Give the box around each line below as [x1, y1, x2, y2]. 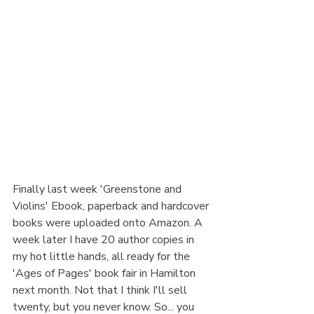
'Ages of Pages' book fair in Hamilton [13, 266, 198, 281]
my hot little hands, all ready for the [13, 249, 193, 264]
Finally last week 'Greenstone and [13, 182, 184, 197]
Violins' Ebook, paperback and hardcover [13, 198, 212, 214]
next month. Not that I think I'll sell [13, 282, 190, 298]
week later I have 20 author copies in [13, 232, 197, 247]
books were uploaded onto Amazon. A [13, 215, 205, 231]
